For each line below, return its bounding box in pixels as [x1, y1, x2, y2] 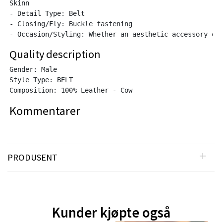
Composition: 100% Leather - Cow [9, 86, 132, 94]
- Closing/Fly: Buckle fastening [9, 19, 132, 28]
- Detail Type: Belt [9, 9, 85, 17]
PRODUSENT [7, 151, 57, 163]
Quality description [9, 47, 101, 61]
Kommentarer [9, 103, 80, 118]
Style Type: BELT [9, 75, 73, 84]
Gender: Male [9, 65, 57, 73]
